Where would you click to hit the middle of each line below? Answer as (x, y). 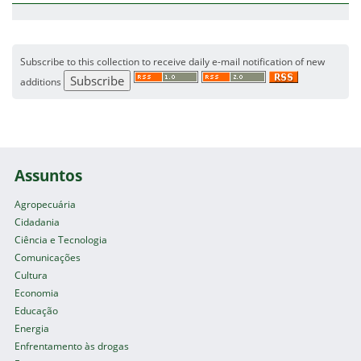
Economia (37, 293)
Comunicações (48, 257)
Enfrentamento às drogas (72, 346)
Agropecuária (46, 204)
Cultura (31, 275)
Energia (32, 328)
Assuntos (49, 175)
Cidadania (37, 222)
